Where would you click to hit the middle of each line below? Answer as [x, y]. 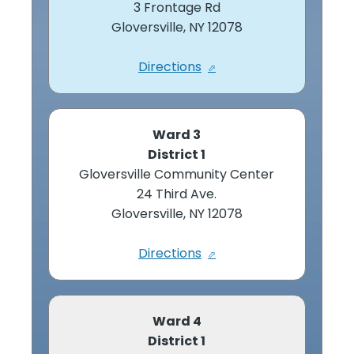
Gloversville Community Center [177, 174]
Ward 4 [177, 321]
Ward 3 [177, 134]
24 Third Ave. [177, 194]
